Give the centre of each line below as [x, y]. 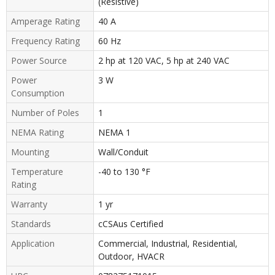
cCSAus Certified [130, 223]
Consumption [38, 93]
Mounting [30, 152]
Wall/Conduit [123, 152]
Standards [31, 223]
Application [33, 243]
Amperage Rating [45, 21]
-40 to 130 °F [124, 171]
